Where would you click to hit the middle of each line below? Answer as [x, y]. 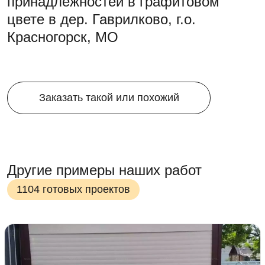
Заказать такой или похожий [109, 98]
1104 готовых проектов [73, 189]
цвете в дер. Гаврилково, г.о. [101, 19]
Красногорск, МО [63, 37]
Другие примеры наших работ [104, 170]
